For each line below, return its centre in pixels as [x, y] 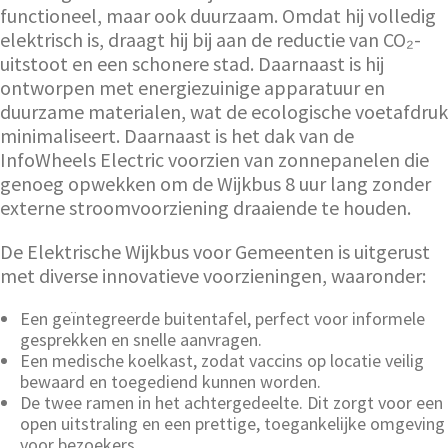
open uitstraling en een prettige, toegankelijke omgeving [232, 423]
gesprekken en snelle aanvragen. [141, 339]
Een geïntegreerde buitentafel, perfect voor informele [222, 318]
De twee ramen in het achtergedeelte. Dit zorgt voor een [231, 402]
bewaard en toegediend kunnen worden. [170, 381]
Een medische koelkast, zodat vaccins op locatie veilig [222, 360]
